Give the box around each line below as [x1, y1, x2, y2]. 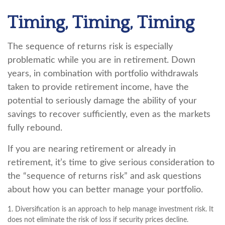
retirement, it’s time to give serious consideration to [8, 158, 214, 167]
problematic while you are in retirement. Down [8, 56, 195, 65]
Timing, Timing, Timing [8, 13, 194, 33]
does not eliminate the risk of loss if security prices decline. [8, 216, 188, 223]
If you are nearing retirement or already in [8, 145, 176, 154]
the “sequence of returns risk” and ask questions [8, 172, 201, 181]
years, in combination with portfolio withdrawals [8, 69, 198, 78]
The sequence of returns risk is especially [8, 42, 173, 51]
